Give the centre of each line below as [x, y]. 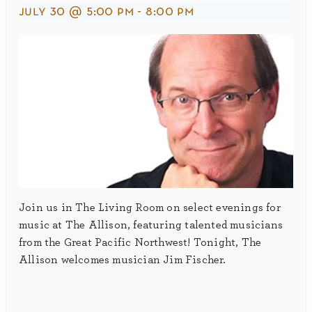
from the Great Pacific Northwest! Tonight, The [140, 243]
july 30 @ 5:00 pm [77, 11]
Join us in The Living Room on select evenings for [150, 208]
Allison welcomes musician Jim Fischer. [123, 260]
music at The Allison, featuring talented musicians [151, 225]
